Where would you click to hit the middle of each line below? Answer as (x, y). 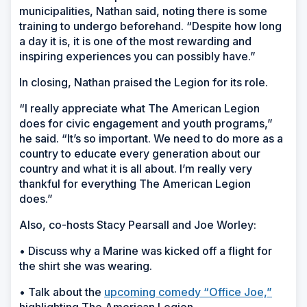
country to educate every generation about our (140, 154)
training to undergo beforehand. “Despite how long (150, 26)
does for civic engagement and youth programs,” (146, 124)
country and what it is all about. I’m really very (136, 169)
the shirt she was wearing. (86, 266)
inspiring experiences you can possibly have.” (137, 57)
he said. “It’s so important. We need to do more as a (151, 139)
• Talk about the (62, 292)
